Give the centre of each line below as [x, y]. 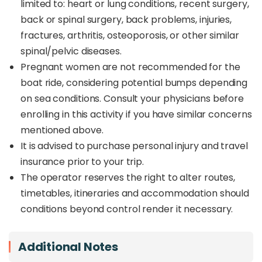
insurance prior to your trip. [82, 162]
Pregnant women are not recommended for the [130, 67]
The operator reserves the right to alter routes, [128, 177]
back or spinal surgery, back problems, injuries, [126, 20]
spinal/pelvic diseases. [71, 51]
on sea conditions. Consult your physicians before [132, 99]
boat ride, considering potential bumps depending [134, 83]
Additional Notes [68, 247]
